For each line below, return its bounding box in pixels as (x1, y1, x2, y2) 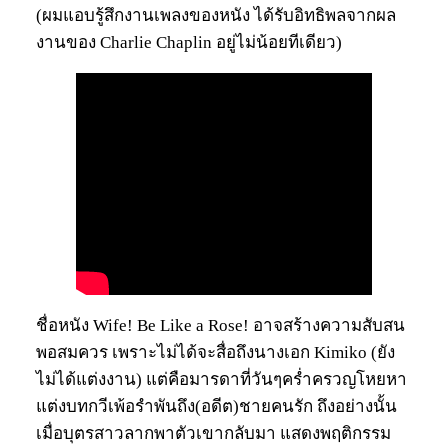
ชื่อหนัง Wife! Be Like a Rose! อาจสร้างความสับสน (36, 315, 405, 335)
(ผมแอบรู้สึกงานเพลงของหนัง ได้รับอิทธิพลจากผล (36, 5, 396, 25)
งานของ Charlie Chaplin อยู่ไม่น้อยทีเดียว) (36, 32, 342, 52)
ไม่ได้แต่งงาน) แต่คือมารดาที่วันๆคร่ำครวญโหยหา (36, 369, 407, 389)
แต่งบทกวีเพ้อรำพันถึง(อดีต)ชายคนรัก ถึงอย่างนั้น (36, 396, 397, 416)
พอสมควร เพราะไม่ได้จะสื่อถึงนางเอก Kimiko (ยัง (36, 342, 395, 362)
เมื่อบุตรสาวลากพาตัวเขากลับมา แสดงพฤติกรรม (36, 423, 391, 443)
